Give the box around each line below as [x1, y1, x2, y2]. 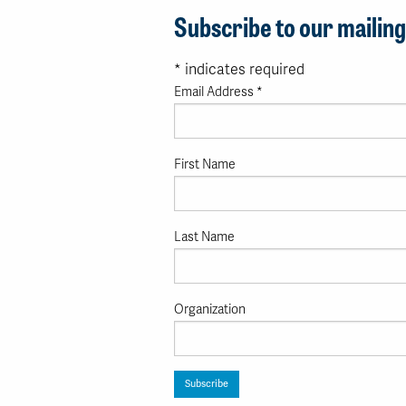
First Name [174, 156, 236, 172]
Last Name [174, 228, 235, 245]
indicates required [181, 61, 304, 79]
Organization [174, 301, 246, 317]
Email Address [174, 84, 256, 100]
